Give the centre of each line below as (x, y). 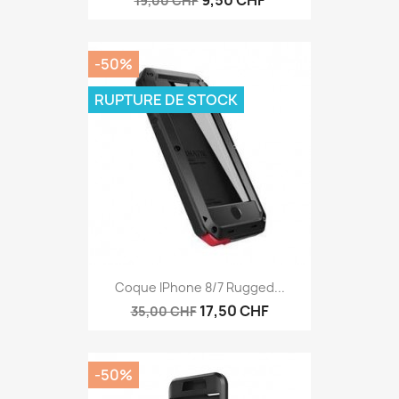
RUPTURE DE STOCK (166, 99)
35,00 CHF (163, 311)
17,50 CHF (234, 310)
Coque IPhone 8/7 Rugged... (199, 287)
